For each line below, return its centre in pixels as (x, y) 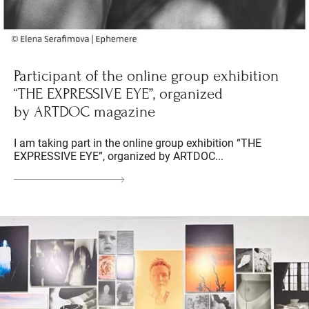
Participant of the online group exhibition (146, 76)
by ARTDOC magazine (84, 112)
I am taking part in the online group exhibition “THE (138, 143)
